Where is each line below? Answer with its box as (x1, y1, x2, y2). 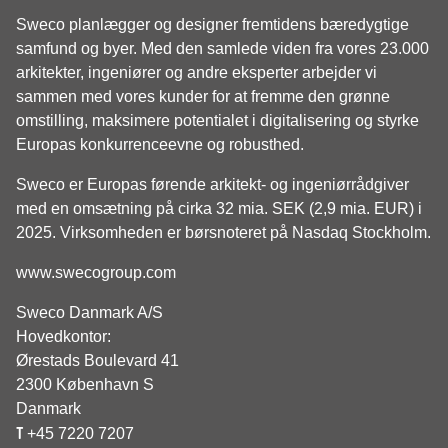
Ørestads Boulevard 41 (16, 352, 179, 369)
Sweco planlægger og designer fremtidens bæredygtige (16, 16, 409, 33)
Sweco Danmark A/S (16, 304, 163, 321)
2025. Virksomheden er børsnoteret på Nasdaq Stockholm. (16, 224, 431, 241)
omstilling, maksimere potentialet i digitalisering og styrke (16, 112, 419, 129)
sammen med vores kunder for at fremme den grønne (16, 88, 390, 105)
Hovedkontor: (16, 328, 111, 345)
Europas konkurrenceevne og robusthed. (16, 136, 304, 153)
